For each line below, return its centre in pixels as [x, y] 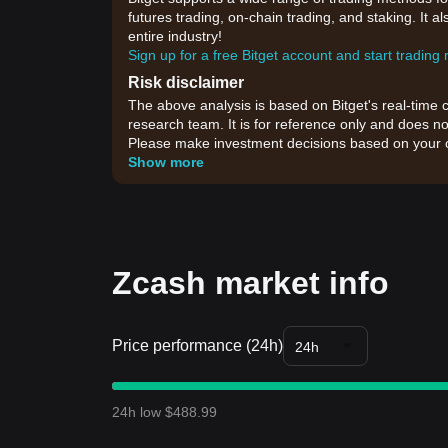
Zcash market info [250, 283]
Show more [166, 162]
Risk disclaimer [186, 82]
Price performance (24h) [197, 345]
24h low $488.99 [164, 412]
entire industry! [175, 36]
